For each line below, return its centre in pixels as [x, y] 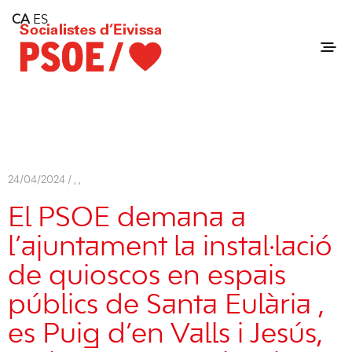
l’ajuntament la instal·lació [170, 247]
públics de [77, 306]
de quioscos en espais [147, 277]
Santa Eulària [232, 306]
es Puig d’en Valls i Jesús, [165, 335]
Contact [40, 68]
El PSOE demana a [127, 218]
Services [40, 49]
